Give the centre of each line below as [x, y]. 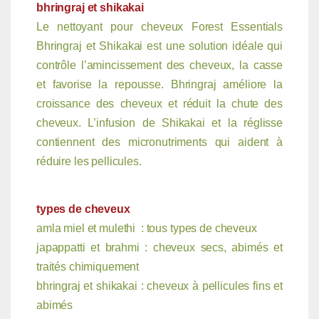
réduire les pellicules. [89, 161]
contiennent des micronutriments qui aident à [159, 142]
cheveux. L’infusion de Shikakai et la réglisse [159, 122]
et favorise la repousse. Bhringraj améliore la [159, 84]
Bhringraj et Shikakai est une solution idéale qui [159, 46]
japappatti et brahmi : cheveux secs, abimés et [159, 247]
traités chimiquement [88, 266]
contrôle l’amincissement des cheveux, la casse [159, 65]
